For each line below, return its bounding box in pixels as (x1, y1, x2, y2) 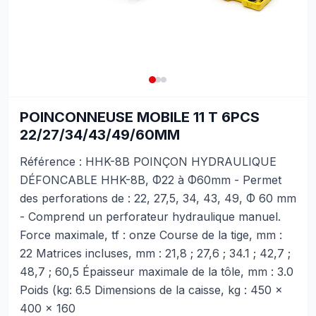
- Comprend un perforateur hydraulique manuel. (20, 209, 281, 224)
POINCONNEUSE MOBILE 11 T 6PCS (20, 109, 260, 126)
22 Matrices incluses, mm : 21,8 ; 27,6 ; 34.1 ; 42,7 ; (20, 246, 291, 260)
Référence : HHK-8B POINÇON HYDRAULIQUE (20, 154, 276, 169)
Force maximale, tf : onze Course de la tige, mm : (20, 228, 282, 242)
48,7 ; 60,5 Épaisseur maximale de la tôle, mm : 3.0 (20, 265, 293, 279)
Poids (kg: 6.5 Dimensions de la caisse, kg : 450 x (20, 283, 283, 297)
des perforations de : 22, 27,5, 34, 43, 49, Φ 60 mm (20, 191, 296, 205)
